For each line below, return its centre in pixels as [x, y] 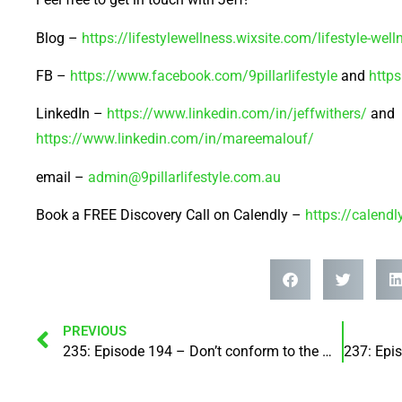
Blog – [59, 38]
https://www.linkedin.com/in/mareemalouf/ [175, 139]
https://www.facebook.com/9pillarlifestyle [204, 75]
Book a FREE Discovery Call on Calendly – [170, 215]
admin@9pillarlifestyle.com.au [184, 177]
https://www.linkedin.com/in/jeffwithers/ [237, 114]
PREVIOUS [95, 331]
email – [62, 177]
